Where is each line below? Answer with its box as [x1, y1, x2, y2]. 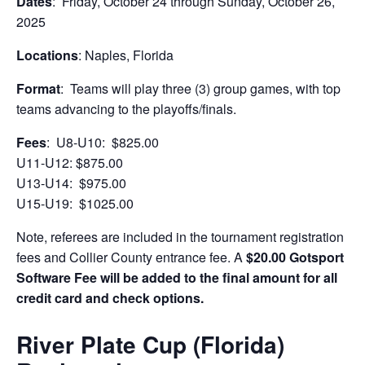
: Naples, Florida [78, 46, 174, 65]
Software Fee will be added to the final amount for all [16, 268, 337, 288]
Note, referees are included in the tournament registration [16, 227, 344, 247]
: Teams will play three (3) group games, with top [60, 79, 341, 99]
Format [16, 79, 60, 99]
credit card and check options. [16, 288, 204, 308]
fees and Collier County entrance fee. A [16, 248, 246, 267]
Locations [16, 46, 78, 65]
